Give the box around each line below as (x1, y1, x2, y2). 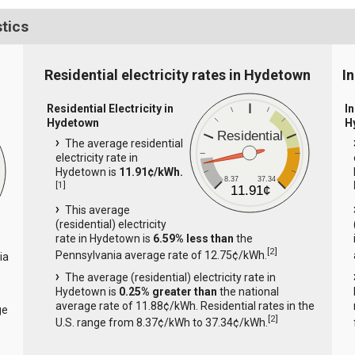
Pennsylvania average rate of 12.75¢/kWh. (55, 248, 267, 261)
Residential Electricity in (46, 101, 174, 115)
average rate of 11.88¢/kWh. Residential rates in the (55, 299, 315, 312)
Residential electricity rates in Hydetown (44, 67, 311, 84)
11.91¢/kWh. (118, 165, 183, 178)
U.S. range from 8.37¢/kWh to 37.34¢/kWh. (55, 315, 268, 329)
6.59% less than (152, 232, 234, 246)
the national (216, 284, 279, 298)
